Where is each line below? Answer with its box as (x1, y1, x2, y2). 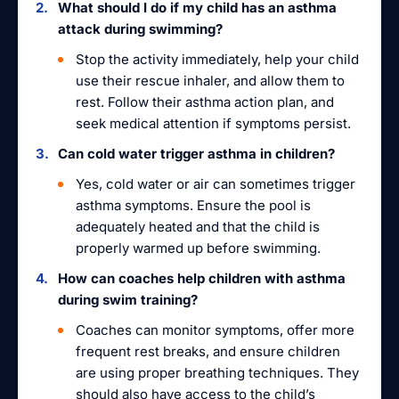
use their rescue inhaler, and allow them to (76, 72, 345, 89)
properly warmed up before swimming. (76, 240, 321, 256)
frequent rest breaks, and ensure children (76, 343, 340, 360)
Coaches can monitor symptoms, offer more (76, 322, 354, 338)
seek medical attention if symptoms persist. (76, 115, 351, 132)
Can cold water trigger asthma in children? (58, 145, 335, 162)
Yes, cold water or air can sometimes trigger (76, 175, 355, 192)
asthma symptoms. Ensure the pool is (76, 197, 311, 214)
